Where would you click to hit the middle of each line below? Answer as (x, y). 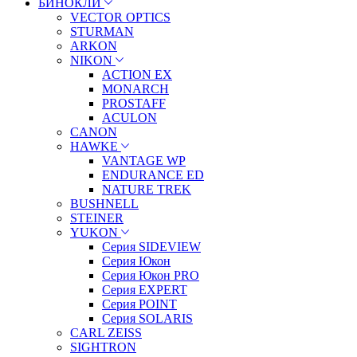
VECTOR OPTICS (120, 17)
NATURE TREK (147, 189)
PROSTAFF (134, 103)
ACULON (129, 117)
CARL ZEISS (106, 332)
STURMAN (102, 31)
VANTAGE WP (144, 160)
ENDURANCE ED (153, 175)
